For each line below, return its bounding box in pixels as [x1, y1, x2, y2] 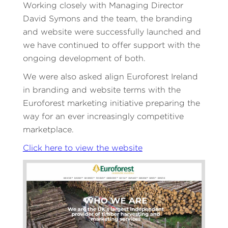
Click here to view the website [22, 144, 142, 153]
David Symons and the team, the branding [22, 14, 192, 23]
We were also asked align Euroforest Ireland [22, 72, 198, 81]
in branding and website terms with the [22, 85, 181, 95]
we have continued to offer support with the [22, 41, 200, 50]
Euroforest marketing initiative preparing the [22, 99, 200, 108]
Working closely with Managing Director [22, 1, 183, 10]
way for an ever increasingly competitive [22, 112, 184, 121]
